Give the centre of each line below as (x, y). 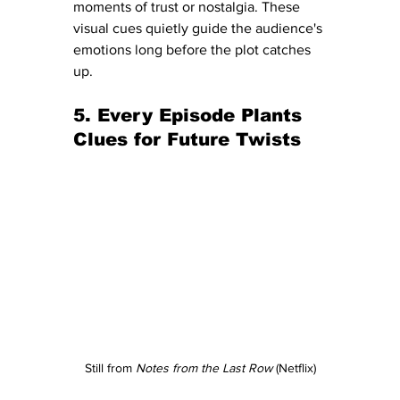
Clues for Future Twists (187, 140)
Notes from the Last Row (204, 367)
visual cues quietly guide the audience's (200, 29)
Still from (110, 367)
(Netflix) (294, 367)
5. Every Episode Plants (191, 116)
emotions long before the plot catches (194, 50)
